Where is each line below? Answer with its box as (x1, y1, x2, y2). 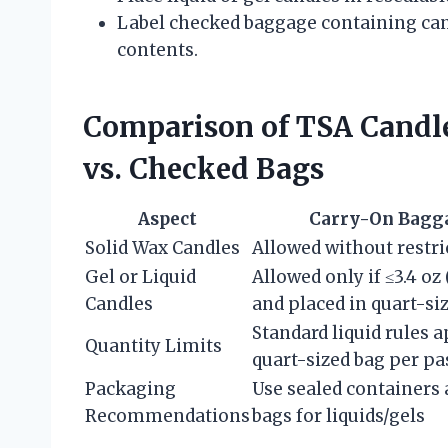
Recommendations (85, 405, 250, 428)
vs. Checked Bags (83, 151, 324, 188)
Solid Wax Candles (85, 237, 240, 260)
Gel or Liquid (85, 266, 196, 289)
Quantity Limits (85, 335, 222, 358)
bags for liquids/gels (252, 405, 425, 428)
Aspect (138, 208, 197, 231)
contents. (117, 39, 198, 62)
